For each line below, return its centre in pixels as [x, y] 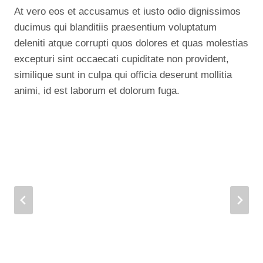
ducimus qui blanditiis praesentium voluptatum [115, 27]
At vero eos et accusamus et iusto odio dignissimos [127, 11]
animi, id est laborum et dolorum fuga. [97, 91]
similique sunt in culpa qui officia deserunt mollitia [123, 75]
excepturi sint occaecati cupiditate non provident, [122, 59]
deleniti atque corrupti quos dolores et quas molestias [131, 43]
